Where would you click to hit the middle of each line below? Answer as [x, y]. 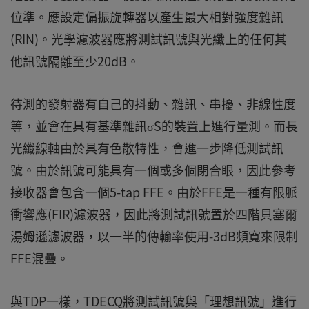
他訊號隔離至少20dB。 [75, 61]
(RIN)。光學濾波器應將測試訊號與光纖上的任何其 [149, 39]
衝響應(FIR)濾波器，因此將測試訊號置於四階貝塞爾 [154, 214]
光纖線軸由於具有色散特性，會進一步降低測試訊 [147, 148]
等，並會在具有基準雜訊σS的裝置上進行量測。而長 [154, 126]
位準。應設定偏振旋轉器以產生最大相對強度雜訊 [147, 17]
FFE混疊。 [40, 258]
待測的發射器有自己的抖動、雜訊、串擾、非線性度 [153, 103]
